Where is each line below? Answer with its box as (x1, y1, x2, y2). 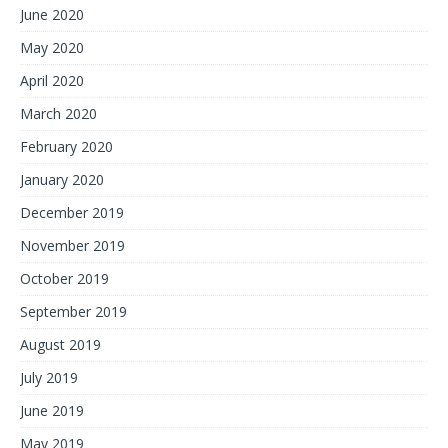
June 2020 (20, 5, 84, 24)
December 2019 (20, 203, 124, 222)
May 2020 (20, 38, 84, 57)
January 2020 (20, 170, 104, 189)
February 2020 (20, 137, 113, 156)
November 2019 (20, 236, 125, 255)
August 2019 (20, 335, 101, 354)
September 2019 (20, 302, 127, 321)
